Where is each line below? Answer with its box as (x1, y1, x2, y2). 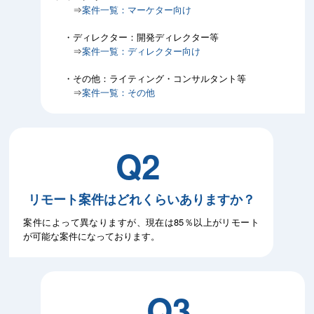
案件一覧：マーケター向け (82, 3, 192, 16)
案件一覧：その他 (82, 86, 156, 99)
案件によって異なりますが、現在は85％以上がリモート (23, 215, 259, 228)
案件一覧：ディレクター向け (82, 44, 201, 57)
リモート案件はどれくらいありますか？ (27, 190, 255, 208)
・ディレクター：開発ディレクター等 (55, 30, 219, 43)
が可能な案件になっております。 (23, 229, 161, 243)
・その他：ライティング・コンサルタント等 (55, 71, 247, 85)
